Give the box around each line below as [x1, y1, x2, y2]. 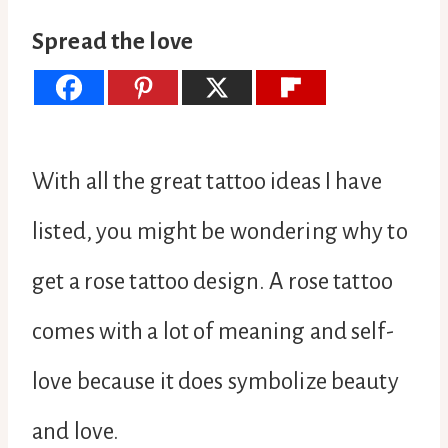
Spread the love [32, 28, 193, 54]
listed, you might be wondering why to [32, 218, 408, 244]
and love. [32, 418, 120, 444]
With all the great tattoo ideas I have [32, 168, 382, 194]
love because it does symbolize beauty [32, 368, 399, 394]
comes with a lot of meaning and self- [32, 318, 394, 344]
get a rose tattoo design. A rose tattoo [32, 268, 393, 294]
